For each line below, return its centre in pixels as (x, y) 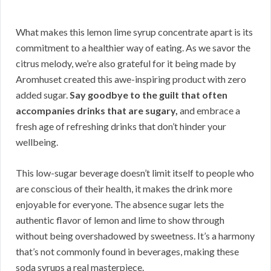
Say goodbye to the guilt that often (149, 95)
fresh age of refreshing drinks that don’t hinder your (121, 126)
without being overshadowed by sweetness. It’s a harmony (135, 236)
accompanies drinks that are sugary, (97, 111)
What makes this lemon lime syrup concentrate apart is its (134, 32)
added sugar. (43, 95)
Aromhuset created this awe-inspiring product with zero (131, 79)
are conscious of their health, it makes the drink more (124, 189)
